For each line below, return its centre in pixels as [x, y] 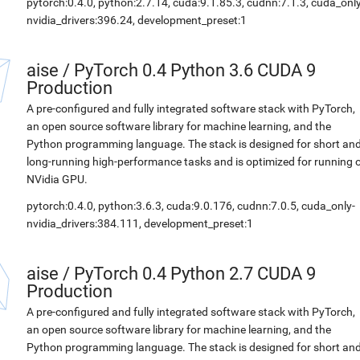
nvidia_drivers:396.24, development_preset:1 [137, 20]
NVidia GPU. [57, 179]
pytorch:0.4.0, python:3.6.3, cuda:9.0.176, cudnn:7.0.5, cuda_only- [191, 206]
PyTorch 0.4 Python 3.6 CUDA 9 [195, 70]
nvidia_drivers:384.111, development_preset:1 [140, 223]
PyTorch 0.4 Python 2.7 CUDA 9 [195, 274]
